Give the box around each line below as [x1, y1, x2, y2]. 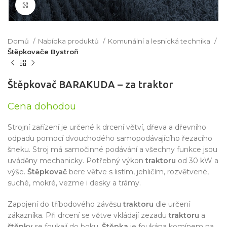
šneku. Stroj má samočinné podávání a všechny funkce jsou [8, 145, 217, 154]
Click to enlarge [35, 1, 92, 9]
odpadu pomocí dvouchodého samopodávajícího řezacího [8, 134, 212, 143]
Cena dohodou [8, 100, 76, 112]
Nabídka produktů [38, 37, 100, 45]
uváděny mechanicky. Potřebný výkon [8, 156, 145, 165]
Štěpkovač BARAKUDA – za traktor [8, 79, 173, 90]
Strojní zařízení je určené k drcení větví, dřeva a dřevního [8, 123, 206, 132]
